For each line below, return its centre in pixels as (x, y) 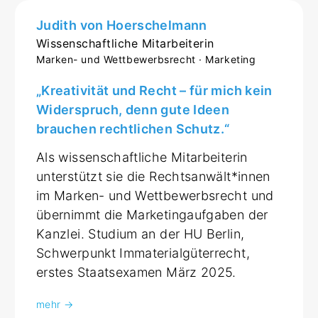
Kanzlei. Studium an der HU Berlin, (141, 234)
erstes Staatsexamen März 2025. (136, 272)
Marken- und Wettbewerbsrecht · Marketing (146, 59)
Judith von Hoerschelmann (122, 25)
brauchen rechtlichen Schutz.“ (133, 128)
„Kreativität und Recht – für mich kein (154, 90)
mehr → (55, 304)
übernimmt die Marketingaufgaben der (152, 214)
